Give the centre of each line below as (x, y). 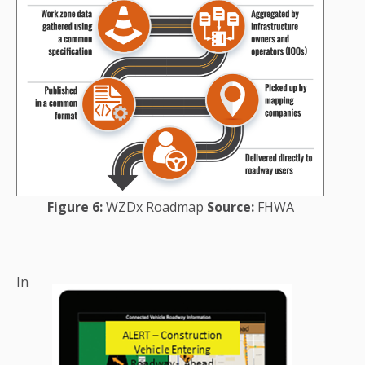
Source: (230, 207)
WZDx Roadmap (153, 207)
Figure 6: (75, 207)
